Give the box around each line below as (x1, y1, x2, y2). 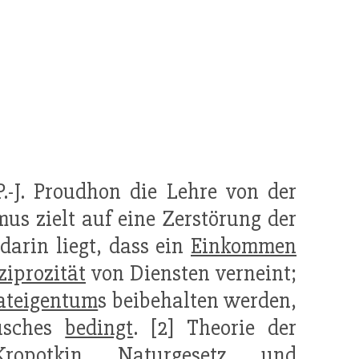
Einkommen (191, 232, 296, 260)
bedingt (65, 314, 134, 342)
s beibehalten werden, (98, 287, 296, 315)
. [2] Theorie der (133, 314, 297, 342)
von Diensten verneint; (86, 260, 296, 288)
